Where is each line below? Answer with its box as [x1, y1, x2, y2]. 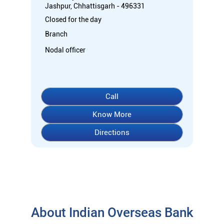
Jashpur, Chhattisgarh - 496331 [45, 1, 145, 10]
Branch [45, 29, 67, 38]
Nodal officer [45, 45, 85, 54]
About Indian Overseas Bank [30, 204, 193, 220]
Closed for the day [45, 15, 101, 23]
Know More [92, 109, 131, 119]
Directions [94, 127, 129, 137]
